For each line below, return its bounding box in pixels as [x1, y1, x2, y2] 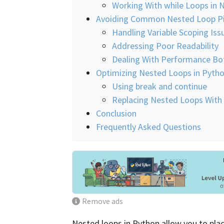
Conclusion [96, 107, 136, 119]
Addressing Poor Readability [112, 39, 218, 51]
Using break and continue [112, 80, 207, 92]
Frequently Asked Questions [96, 120, 201, 132]
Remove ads [82, 196, 123, 206]
